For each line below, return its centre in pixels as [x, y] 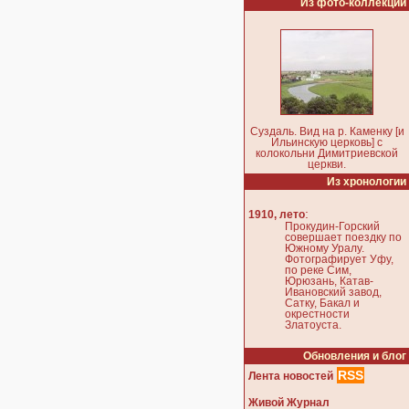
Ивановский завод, [333, 293]
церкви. [327, 164]
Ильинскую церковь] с [327, 142]
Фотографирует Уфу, [339, 260]
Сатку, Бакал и [322, 304]
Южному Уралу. [325, 249]
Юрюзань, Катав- [329, 282]
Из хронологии [367, 182]
